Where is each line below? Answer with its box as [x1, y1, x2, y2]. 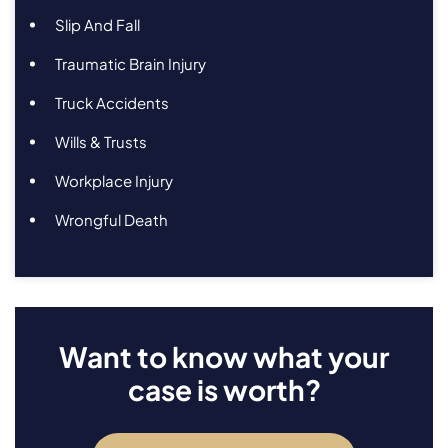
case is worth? [127, 372, 321, 408]
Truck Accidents [55, 93, 169, 113]
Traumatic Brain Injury [55, 54, 206, 74]
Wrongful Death [55, 210, 168, 230]
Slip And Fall [55, 15, 140, 35]
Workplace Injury [55, 171, 173, 191]
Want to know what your [59, 339, 389, 375]
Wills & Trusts [55, 132, 147, 152]
